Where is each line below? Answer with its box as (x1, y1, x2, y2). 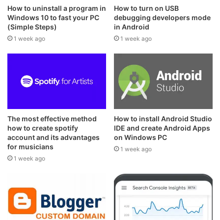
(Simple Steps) (7, 22, 57, 31)
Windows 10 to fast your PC (7, 13, 99, 22)
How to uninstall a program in (7, 3, 106, 12)
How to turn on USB (114, 3, 179, 12)
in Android (114, 22, 149, 31)
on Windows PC (114, 133, 167, 142)
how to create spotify (7, 124, 78, 133)
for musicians (7, 142, 54, 151)
